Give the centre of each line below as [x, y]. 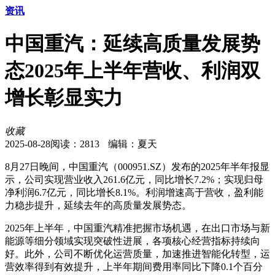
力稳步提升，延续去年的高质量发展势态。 [98, 205]
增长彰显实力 [64, 98]
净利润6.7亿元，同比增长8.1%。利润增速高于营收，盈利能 [134, 192]
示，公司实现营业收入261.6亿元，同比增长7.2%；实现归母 [134, 179]
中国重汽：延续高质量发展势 [133, 44]
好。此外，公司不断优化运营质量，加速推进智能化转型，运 [137, 254]
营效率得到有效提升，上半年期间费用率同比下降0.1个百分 [134, 266]
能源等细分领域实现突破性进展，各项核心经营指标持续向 [133, 241]
